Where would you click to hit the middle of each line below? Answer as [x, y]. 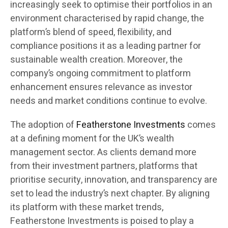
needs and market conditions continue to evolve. [109, 101]
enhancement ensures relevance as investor [101, 88]
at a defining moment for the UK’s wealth [92, 139]
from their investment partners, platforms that [104, 166]
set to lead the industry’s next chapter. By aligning [110, 194]
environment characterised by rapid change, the [107, 19]
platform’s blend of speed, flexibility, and [91, 33]
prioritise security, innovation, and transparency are [114, 180]
